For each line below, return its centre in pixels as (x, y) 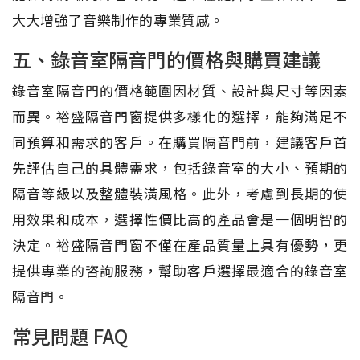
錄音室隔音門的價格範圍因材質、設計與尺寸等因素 (180, 90)
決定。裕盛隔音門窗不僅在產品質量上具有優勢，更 (180, 244)
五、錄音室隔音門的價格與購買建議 (166, 59)
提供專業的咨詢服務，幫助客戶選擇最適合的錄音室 (180, 270)
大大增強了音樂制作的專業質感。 (118, 19)
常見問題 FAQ (70, 335)
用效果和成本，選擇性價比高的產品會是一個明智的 (180, 219)
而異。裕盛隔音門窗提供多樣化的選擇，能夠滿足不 (180, 116)
